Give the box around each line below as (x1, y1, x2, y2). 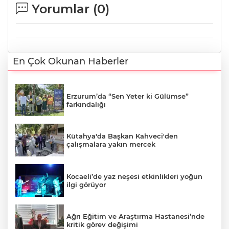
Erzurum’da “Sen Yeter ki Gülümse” (66, 91, 189, 100)
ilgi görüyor (66, 180, 106, 189)
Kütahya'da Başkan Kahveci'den (66, 132, 178, 141)
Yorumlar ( (28, 1, 97, 16)
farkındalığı (66, 100, 106, 108)
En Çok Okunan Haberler (13, 55, 128, 67)
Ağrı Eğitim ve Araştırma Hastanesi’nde (66, 212, 204, 221)
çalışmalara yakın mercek (66, 140, 155, 149)
